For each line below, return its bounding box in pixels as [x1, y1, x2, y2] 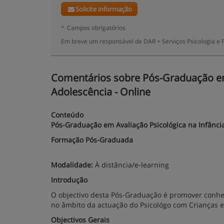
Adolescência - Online [51, 85, 150, 98]
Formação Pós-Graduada [51, 135, 133, 144]
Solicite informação [75, 4, 132, 13]
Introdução [51, 175, 87, 184]
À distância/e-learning [93, 160, 169, 169]
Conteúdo [51, 110, 83, 119]
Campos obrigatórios [67, 23, 125, 31]
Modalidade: [51, 160, 93, 169]
